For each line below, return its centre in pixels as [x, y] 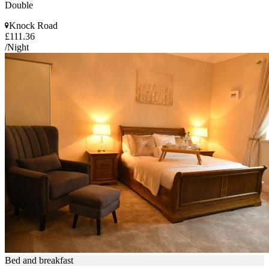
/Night [17, 47]
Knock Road [33, 25]
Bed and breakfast [39, 260]
